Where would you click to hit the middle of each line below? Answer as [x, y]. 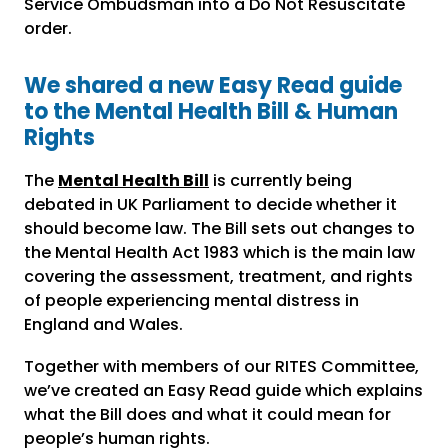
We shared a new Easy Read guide [213, 86]
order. [48, 29]
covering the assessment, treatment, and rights [218, 277]
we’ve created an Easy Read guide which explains [223, 391]
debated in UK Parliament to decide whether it [210, 205]
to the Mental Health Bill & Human [211, 112]
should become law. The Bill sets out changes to [219, 229]
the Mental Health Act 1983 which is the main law [219, 253]
